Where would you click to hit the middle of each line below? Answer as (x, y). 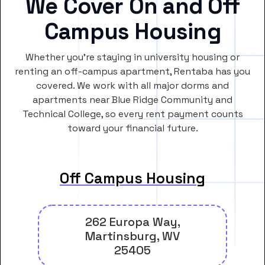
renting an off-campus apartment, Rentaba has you (132, 72)
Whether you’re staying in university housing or (132, 57)
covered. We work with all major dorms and (132, 86)
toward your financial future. (132, 128)
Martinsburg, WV (132, 236)
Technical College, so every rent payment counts (132, 114)
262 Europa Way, (132, 222)
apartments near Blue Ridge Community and (132, 100)
